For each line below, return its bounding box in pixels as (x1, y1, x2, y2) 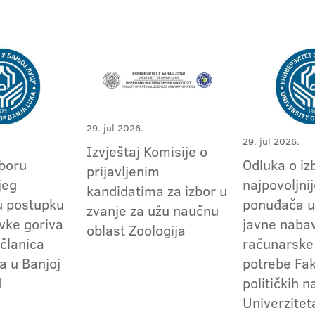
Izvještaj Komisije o (86, 141, 208, 162)
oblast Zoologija (86, 220, 186, 240)
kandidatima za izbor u (86, 181, 228, 201)
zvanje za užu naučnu (86, 200, 219, 221)
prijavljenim (86, 161, 160, 181)
